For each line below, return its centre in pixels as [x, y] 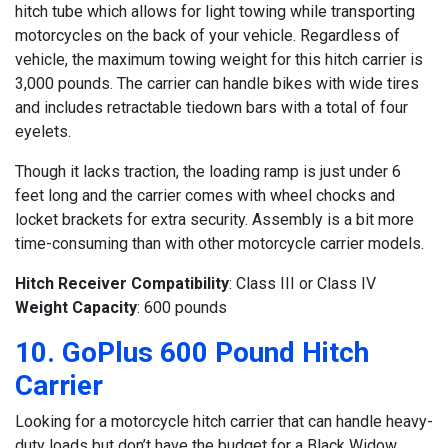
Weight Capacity [76, 307]
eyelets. [43, 131]
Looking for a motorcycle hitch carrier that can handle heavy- [224, 421]
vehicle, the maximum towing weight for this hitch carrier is [219, 59]
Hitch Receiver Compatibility [122, 283]
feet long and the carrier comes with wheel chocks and [205, 195]
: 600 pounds [182, 307]
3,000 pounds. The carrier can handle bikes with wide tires [217, 83]
